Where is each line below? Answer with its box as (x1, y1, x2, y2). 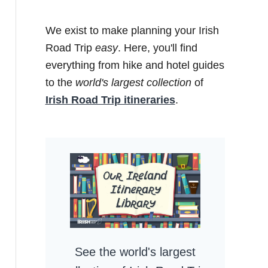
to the (45, 76, 75, 89)
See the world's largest (74, 245, 196, 258)
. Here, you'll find (117, 41, 197, 54)
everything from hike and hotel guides (45, 59, 224, 71)
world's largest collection (75, 76, 191, 89)
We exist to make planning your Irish (45, 24, 219, 36)
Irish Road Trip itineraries (45, 93, 175, 106)
